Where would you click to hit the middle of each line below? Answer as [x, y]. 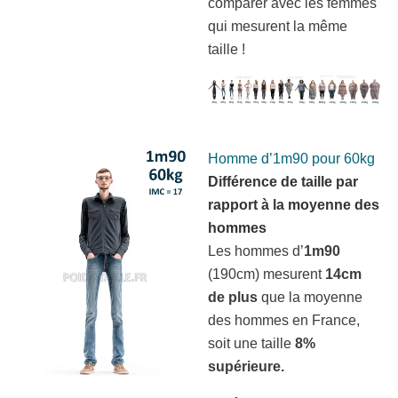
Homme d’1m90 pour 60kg [291, 158]
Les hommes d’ [256, 251]
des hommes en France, [284, 320]
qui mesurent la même [278, 26]
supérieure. [246, 366]
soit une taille [251, 343]
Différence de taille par [283, 181]
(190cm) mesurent [267, 274]
